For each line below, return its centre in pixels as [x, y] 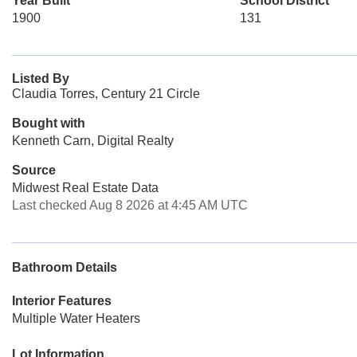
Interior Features [62, 301]
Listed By [41, 78]
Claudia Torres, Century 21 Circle [106, 94]
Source [34, 170]
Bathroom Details [65, 267]
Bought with [49, 123]
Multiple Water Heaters [76, 318]
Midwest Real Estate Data [85, 188]
